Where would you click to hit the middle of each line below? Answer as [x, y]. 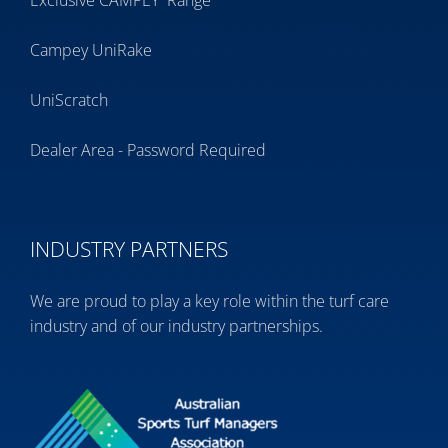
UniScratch [69, 100]
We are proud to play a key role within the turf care [209, 301]
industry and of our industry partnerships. [176, 326]
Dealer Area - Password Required [148, 150]
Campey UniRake [91, 50]
